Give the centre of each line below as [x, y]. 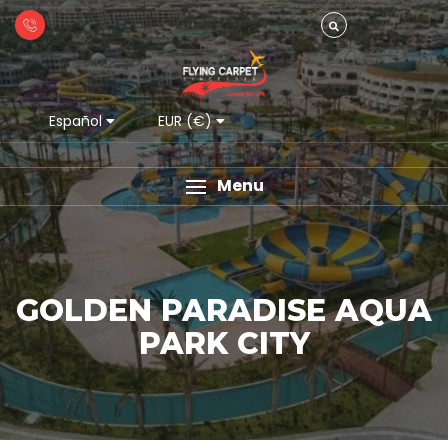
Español [75, 120]
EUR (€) [185, 120]
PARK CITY [224, 343]
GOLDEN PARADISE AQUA [224, 310]
